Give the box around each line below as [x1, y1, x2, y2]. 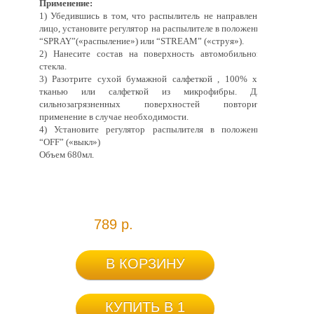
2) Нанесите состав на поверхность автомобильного [39, 48, 266, 59]
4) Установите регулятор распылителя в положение [39, 124, 266, 135]
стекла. [39, 61, 67, 71]
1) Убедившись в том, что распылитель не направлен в [39, 11, 266, 21]
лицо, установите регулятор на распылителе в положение [39, 23, 266, 34]
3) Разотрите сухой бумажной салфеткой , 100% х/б [39, 74, 266, 84]
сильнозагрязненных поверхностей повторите [39, 99, 266, 109]
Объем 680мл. [39, 149, 94, 160]
